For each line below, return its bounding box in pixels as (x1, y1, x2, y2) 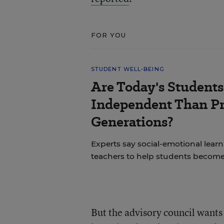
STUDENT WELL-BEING (90, 65, 164, 72)
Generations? (90, 112, 173, 131)
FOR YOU (90, 31, 126, 39)
